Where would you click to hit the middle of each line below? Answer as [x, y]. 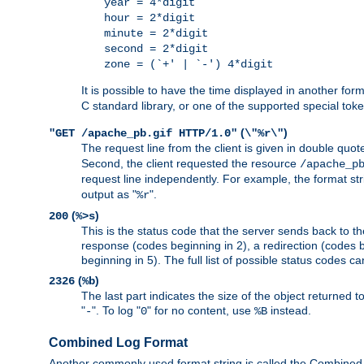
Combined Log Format [118, 343]
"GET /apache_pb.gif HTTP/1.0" [143, 134]
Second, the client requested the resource [191, 164]
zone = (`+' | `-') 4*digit [188, 65]
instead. [289, 311]
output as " [109, 195]
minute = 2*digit [156, 34]
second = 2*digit [156, 49]
